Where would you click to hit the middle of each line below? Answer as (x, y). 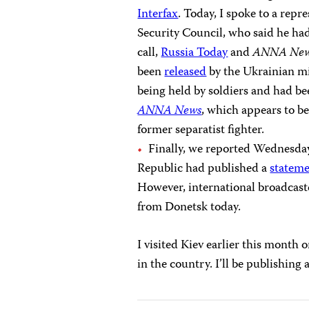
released (186, 72)
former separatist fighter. (201, 130)
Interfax (158, 14)
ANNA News (170, 111)
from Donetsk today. (189, 208)
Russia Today (195, 53)
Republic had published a (204, 169)
